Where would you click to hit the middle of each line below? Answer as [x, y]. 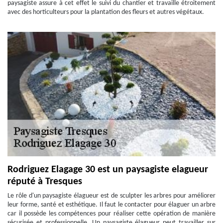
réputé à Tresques [45, 182]
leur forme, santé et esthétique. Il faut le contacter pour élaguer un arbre [111, 205]
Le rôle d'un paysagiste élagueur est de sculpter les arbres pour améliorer [111, 196]
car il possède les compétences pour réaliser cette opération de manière [111, 214]
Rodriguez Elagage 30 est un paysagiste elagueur [108, 170]
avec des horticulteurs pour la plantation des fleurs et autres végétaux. [106, 12]
